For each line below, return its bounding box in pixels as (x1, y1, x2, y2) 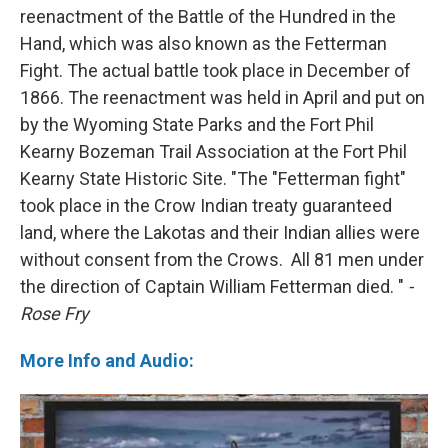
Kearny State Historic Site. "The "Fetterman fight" (20, 167, 406, 189)
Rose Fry (20, 302, 89, 324)
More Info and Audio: (20, 349, 194, 371)
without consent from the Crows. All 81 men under (20, 248, 424, 270)
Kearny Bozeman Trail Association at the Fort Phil (20, 140, 407, 162)
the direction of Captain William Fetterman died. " (20, 275, 408, 297)
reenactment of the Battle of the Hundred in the (20, 5, 396, 27)
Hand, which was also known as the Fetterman (20, 32, 387, 54)
